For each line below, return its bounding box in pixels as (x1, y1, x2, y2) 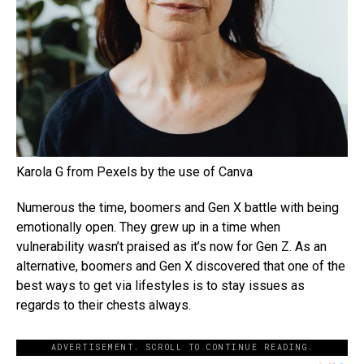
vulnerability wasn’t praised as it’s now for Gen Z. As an (16, 238, 327, 254)
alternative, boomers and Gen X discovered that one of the (16, 258, 345, 274)
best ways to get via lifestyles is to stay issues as (16, 277, 305, 293)
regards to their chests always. (16, 297, 191, 313)
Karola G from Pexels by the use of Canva (16, 163, 253, 180)
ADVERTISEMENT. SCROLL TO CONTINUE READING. (50, 341, 314, 353)
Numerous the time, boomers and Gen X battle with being (16, 199, 339, 215)
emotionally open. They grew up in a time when (16, 219, 280, 235)
